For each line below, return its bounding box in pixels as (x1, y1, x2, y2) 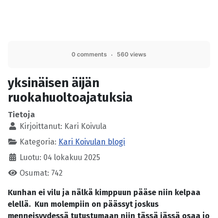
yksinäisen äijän (8, 75, 99, 91)
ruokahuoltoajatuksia (8, 90, 133, 106)
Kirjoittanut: (18, 122, 64, 131)
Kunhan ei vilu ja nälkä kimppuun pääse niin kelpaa (8, 188, 200, 198)
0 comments (72, 51, 107, 58)
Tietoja (8, 110, 35, 120)
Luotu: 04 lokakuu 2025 (19, 153, 100, 163)
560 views (117, 51, 146, 58)
